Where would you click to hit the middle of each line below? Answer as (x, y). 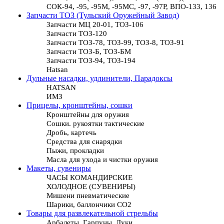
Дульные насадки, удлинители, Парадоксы (99, 78)
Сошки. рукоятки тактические (95, 123)
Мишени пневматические (88, 195)
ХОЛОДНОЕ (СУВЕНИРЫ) (91, 186)
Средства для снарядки (84, 141)
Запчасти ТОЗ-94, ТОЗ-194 (91, 60)
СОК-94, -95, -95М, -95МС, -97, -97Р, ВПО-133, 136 (131, 6)
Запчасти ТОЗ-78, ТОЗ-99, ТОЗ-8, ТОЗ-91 (115, 42)
